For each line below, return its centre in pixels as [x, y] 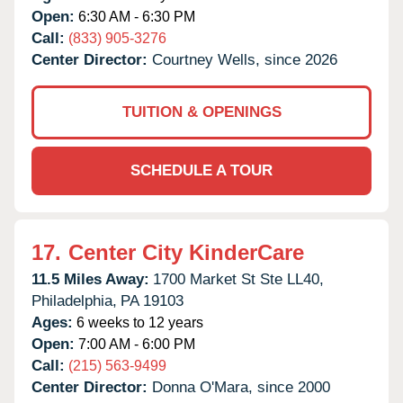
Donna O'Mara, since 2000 [241, 387]
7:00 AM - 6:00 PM [135, 344]
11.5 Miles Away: [90, 279]
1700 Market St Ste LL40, [238, 279]
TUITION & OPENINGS [201, 112]
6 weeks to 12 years [138, 322]
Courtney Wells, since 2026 [245, 59]
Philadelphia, [74, 300]
